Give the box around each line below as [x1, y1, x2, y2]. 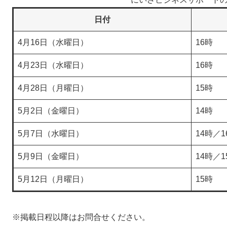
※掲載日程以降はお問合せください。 [12, 213, 150, 221]
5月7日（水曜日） [18, 129, 84, 138]
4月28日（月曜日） [18, 84, 88, 92]
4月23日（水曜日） [18, 61, 88, 69]
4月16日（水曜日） [18, 38, 88, 47]
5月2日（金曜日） [18, 106, 84, 115]
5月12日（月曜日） [18, 175, 88, 183]
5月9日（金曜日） [18, 152, 84, 161]
